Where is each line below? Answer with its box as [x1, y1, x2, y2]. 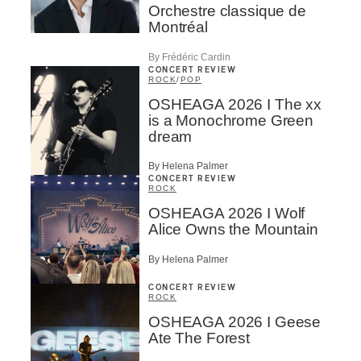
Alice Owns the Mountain [148, 221, 318, 239]
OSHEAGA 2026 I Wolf [148, 205, 305, 222]
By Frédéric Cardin [148, 51, 230, 63]
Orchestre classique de [148, 2, 306, 20]
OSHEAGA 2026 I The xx [148, 95, 322, 113]
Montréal [148, 19, 208, 36]
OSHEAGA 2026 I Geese [148, 313, 322, 331]
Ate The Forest [148, 330, 250, 347]
